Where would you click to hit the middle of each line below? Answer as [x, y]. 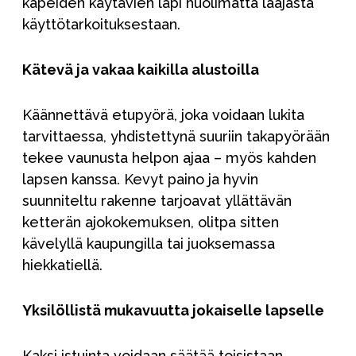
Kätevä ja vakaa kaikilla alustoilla [141, 70]
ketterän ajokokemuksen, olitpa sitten [151, 222]
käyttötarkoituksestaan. [101, 25]
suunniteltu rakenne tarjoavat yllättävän [157, 201]
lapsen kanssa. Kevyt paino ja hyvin [140, 180]
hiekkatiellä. [62, 265]
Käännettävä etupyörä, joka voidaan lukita [163, 115]
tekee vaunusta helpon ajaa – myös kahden [169, 158]
